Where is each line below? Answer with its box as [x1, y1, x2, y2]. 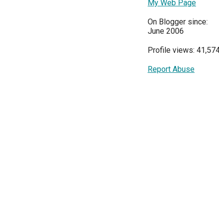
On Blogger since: [148, 17, 208, 26]
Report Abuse [148, 65, 195, 74]
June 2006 [148, 26, 184, 36]
